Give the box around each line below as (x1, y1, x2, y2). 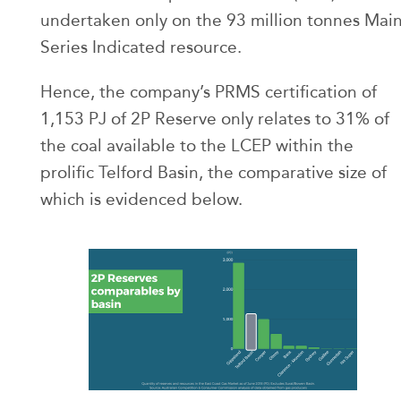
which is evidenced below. (40, 189, 243, 210)
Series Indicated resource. (40, 37, 242, 58)
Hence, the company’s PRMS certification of (40, 81, 377, 103)
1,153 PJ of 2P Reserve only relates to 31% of (40, 108, 389, 130)
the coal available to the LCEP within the (40, 135, 354, 157)
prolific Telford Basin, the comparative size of (40, 162, 387, 183)
